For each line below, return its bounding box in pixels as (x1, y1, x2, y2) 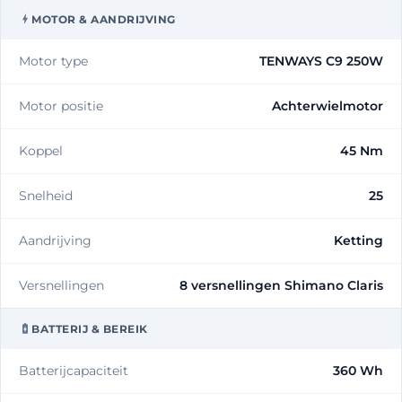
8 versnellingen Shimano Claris (179, 276, 383, 293)
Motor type (19, 52, 88, 69)
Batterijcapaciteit (19, 362, 128, 379)
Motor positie (19, 97, 103, 114)
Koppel (19, 142, 63, 159)
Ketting (334, 232, 383, 249)
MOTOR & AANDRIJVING (31, 12, 176, 26)
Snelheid (19, 187, 73, 204)
